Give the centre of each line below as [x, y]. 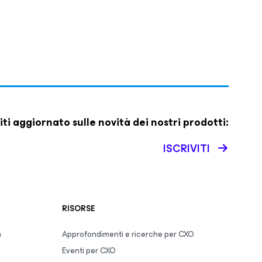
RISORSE [79, 208]
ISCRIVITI [187, 149]
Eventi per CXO [89, 251]
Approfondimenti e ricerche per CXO [128, 234]
